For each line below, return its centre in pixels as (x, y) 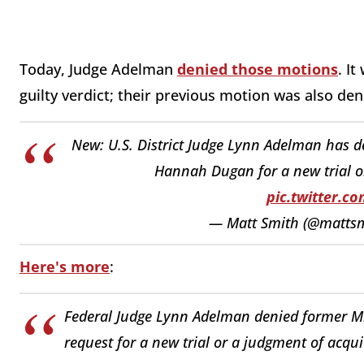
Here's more (65, 267)
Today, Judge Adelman (98, 69)
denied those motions (258, 69)
